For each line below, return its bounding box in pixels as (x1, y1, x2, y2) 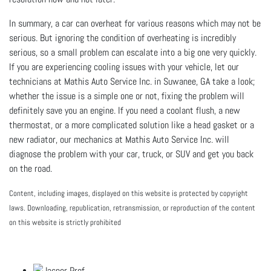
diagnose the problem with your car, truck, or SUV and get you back (9, 147, 253, 160)
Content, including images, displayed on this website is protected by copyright (9, 188, 248, 198)
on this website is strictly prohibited (9, 217, 121, 227)
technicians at (9, 74, 64, 88)
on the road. (9, 162, 52, 175)
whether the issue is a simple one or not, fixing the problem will (9, 89, 244, 102)
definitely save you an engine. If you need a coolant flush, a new (9, 103, 240, 117)
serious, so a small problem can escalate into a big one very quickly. (9, 45, 256, 59)
